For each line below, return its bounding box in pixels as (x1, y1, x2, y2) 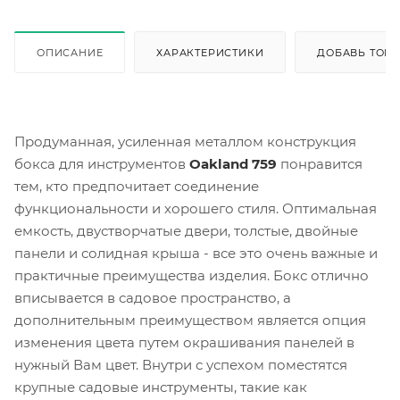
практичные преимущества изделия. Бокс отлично (14, 266, 369, 284)
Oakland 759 (189, 154, 277, 172)
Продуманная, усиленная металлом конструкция (14, 132, 356, 150)
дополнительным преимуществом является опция (14, 311, 366, 329)
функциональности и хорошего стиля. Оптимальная (14, 199, 377, 217)
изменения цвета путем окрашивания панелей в (14, 333, 354, 351)
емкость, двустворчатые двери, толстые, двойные (14, 221, 358, 239)
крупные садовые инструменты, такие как (14, 378, 307, 396)
